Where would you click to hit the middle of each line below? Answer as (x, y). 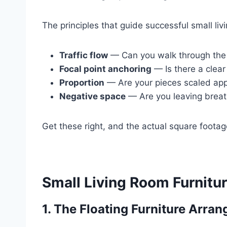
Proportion (82, 82)
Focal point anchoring (105, 69)
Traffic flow (84, 55)
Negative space (92, 96)
